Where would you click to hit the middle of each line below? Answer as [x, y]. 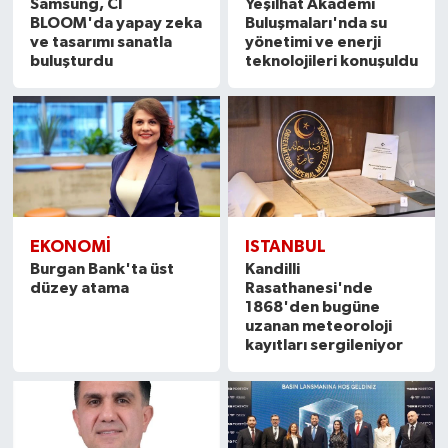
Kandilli [273, 269]
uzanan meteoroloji [319, 326]
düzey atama [79, 288]
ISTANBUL [286, 247]
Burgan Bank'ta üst [101, 269]
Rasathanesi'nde [309, 288]
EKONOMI [70, 247]
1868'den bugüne [313, 307]
